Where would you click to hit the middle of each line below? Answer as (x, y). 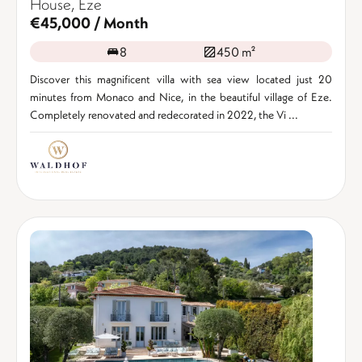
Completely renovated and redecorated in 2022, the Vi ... (164, 115)
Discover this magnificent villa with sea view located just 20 (181, 79)
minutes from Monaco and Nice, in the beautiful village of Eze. (181, 97)
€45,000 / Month (89, 23)
